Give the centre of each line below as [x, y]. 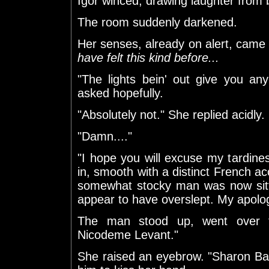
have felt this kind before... [148, 57]
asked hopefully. [120, 93]
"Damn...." [105, 136]
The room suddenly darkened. [157, 22]
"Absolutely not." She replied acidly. [171, 114]
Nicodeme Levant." [128, 234]
